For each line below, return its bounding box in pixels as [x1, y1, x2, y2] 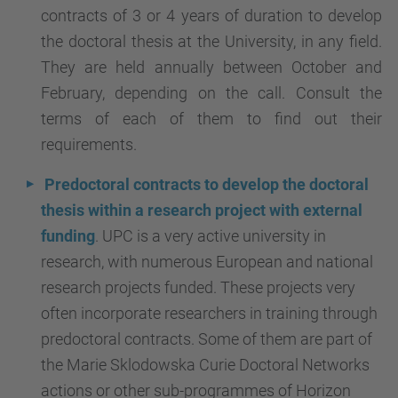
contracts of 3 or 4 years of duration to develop [41, 6, 382, 25]
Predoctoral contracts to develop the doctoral [44, 175, 369, 194]
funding [41, 227, 95, 245]
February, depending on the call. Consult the [41, 84, 382, 102]
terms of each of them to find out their [41, 109, 382, 128]
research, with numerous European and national [41, 252, 373, 271]
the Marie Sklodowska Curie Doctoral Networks [41, 355, 370, 374]
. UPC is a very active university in [95, 227, 326, 245]
